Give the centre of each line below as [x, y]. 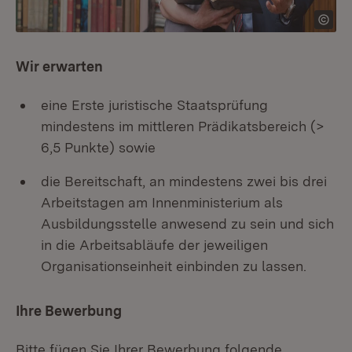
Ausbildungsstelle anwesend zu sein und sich [187, 224]
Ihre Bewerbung [69, 311]
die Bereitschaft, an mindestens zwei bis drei [184, 181]
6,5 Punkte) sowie [98, 147]
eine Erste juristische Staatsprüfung [154, 105]
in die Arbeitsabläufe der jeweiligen [154, 245]
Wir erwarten [59, 66]
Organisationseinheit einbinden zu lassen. [176, 266]
